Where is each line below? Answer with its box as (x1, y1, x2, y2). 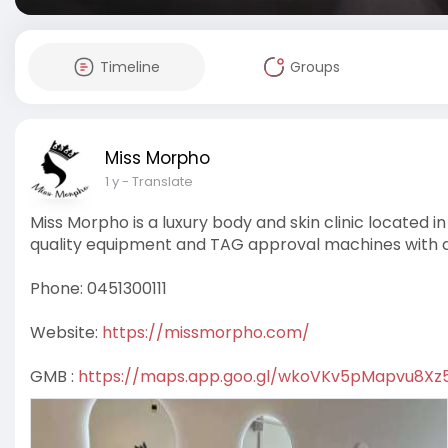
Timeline (99, 57, 160, 77)
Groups (289, 57, 340, 77)
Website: (30, 321, 102, 344)
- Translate (122, 172, 193, 191)
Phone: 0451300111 (30, 277, 167, 300)
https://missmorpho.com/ (102, 321, 310, 344)
